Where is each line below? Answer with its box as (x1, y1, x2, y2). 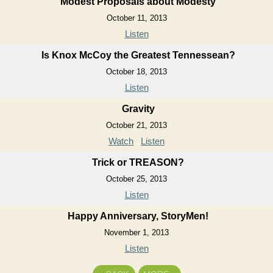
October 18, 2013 (106, 67, 167, 76)
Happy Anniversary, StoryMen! (68, 211, 208, 221)
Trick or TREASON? (92, 157, 184, 168)
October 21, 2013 (106, 121, 167, 130)
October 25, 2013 (106, 174, 167, 183)
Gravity (121, 104, 155, 114)
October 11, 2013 (106, 13, 167, 23)
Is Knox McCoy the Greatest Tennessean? (41, 50, 235, 60)
